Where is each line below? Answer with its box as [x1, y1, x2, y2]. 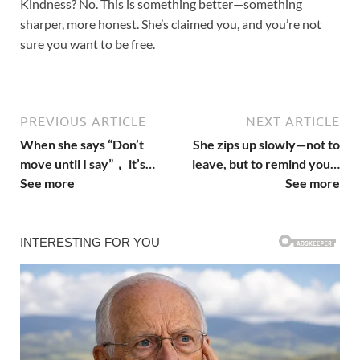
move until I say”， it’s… [20, 156, 155, 172]
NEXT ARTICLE [246, 114, 340, 129]
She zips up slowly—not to [193, 137, 340, 153]
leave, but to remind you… [192, 156, 340, 172]
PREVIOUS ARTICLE [20, 114, 146, 129]
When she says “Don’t [20, 137, 144, 153]
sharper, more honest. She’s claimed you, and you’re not [20, 16, 321, 32]
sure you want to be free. [20, 36, 155, 52]
